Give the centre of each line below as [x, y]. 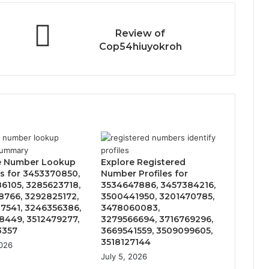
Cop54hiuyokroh [140, 46]
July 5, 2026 [124, 256]
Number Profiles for [144, 173]
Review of [140, 33]
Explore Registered [143, 162]
